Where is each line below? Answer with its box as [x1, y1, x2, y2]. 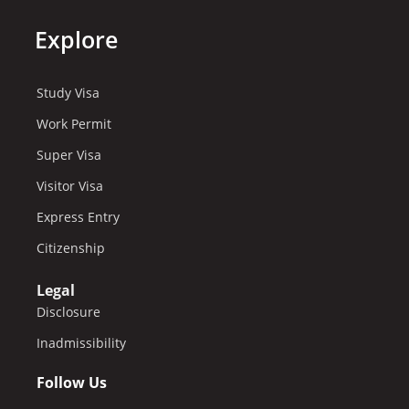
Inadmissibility [37, 334, 126, 352]
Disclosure [37, 303, 100, 321]
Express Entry [37, 208, 120, 226]
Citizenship [37, 239, 105, 257]
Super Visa [37, 146, 101, 164]
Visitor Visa [37, 177, 103, 195]
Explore [35, 24, 118, 56]
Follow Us [37, 372, 107, 393]
